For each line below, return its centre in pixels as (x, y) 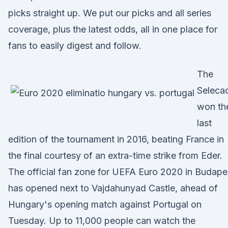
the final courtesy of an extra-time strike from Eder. (115, 155)
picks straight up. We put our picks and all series (110, 13)
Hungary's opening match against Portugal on (105, 204)
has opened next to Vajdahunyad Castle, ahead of (113, 188)
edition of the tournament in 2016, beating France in (116, 139)
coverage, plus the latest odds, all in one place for (113, 29)
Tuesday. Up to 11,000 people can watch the (102, 221)
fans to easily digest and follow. (75, 46)
